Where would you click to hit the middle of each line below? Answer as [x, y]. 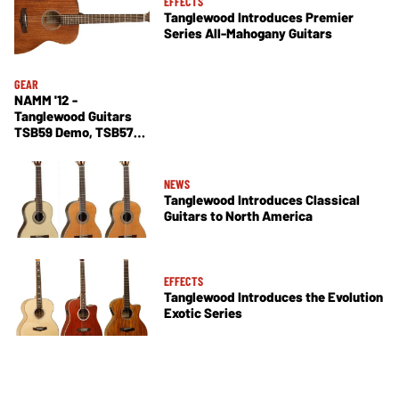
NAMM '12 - [46, 100]
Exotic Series [203, 313]
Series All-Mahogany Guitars [248, 33]
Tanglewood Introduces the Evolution [273, 297]
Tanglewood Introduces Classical [262, 199]
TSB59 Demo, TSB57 [74, 132]
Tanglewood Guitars [73, 116]
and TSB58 [46, 148]
